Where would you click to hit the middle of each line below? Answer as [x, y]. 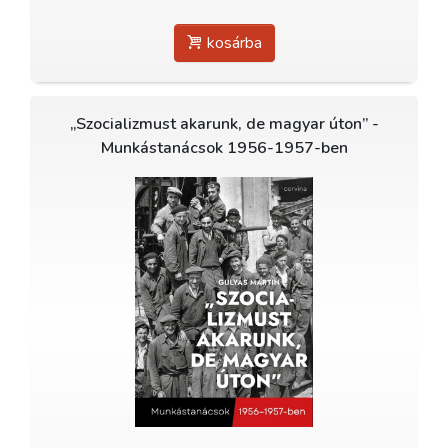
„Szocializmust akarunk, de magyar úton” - [224, 123]
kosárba [232, 42]
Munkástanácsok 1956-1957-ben [224, 147]
